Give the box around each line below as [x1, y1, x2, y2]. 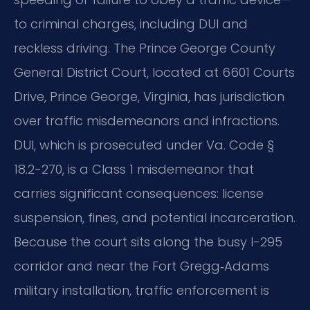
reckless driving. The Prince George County [14, 39, 275, 57]
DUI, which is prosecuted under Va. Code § [14, 136, 274, 154]
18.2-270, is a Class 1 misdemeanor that [14, 160, 254, 178]
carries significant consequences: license [14, 184, 264, 202]
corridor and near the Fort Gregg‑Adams [14, 257, 269, 275]
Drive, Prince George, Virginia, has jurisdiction [14, 87, 284, 105]
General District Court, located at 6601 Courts [14, 63, 295, 81]
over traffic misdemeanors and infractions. [14, 111, 280, 129]
